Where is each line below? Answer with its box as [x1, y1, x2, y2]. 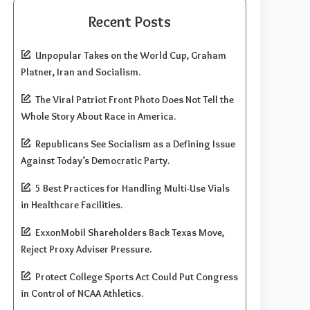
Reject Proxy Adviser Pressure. [21, 242, 152, 255]
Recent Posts [89, 12, 172, 31]
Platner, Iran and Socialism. [21, 65, 141, 78]
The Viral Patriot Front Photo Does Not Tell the [35, 93, 235, 106]
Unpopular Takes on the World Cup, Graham [35, 48, 227, 62]
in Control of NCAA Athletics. [21, 286, 144, 300]
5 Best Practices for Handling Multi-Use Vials [35, 181, 230, 194]
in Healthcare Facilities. [21, 198, 123, 211]
